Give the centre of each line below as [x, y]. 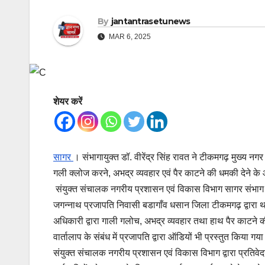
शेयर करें [68, 102]
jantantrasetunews [151, 22]
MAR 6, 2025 [129, 37]
